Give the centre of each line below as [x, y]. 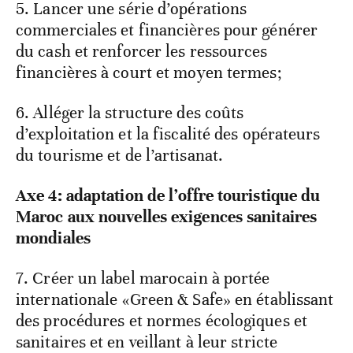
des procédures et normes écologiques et [162, 320]
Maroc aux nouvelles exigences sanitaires [167, 216]
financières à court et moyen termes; [149, 72]
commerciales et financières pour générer [167, 30]
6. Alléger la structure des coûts [130, 112]
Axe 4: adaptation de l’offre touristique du [168, 195]
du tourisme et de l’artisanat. [120, 155]
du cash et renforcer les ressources [142, 51]
